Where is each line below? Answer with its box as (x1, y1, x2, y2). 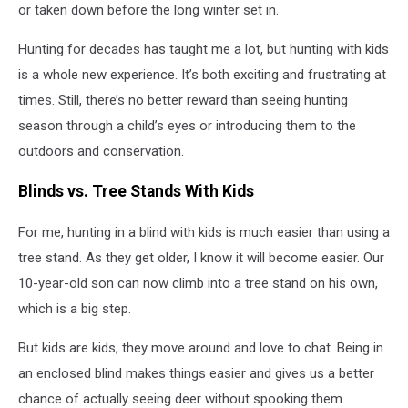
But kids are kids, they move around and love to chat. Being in (18, 339, 383, 356)
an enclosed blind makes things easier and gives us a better (18, 364, 374, 382)
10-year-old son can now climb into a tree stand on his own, (18, 274, 378, 291)
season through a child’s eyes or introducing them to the (18, 117, 356, 134)
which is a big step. (18, 300, 131, 317)
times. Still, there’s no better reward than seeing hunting (18, 91, 348, 108)
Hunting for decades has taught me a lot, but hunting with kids (18, 40, 389, 57)
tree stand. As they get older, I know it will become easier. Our (18, 249, 384, 266)
